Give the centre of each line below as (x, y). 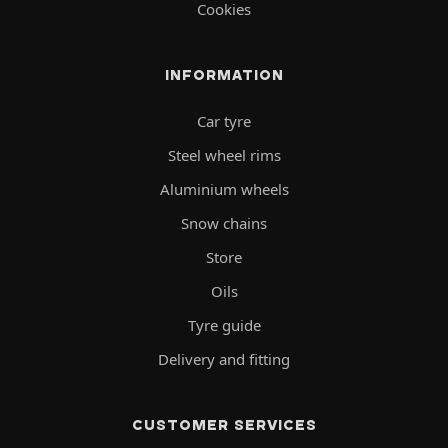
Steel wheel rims (224, 155)
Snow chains (224, 223)
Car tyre (224, 121)
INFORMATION (224, 75)
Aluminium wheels (224, 189)
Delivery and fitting (224, 359)
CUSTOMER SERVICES (224, 425)
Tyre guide (224, 325)
